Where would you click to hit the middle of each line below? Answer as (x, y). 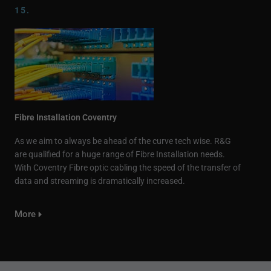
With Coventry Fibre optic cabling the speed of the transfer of (128, 167)
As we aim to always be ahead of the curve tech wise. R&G (123, 141)
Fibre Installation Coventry (66, 117)
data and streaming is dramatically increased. (101, 181)
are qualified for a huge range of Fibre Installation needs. (120, 154)
